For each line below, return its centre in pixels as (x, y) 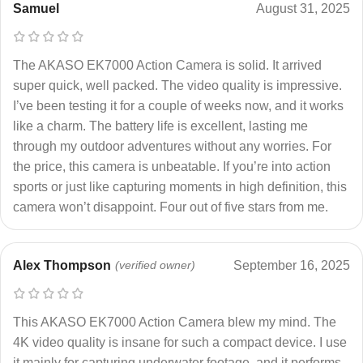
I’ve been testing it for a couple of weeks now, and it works (178, 105)
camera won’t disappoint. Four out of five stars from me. (171, 207)
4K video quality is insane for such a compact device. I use (180, 342)
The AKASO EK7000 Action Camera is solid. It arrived (167, 65)
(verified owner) (155, 265)
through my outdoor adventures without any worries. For (172, 146)
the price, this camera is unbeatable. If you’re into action (172, 166)
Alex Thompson (62, 265)
